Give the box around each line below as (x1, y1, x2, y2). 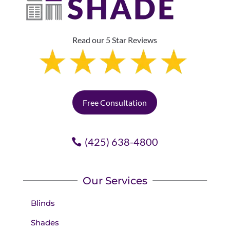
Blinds (30, 198, 55, 208)
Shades (30, 217, 59, 227)
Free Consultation (83, 97, 147, 107)
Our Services (83, 174, 147, 187)
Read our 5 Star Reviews (72, 34, 158, 45)
